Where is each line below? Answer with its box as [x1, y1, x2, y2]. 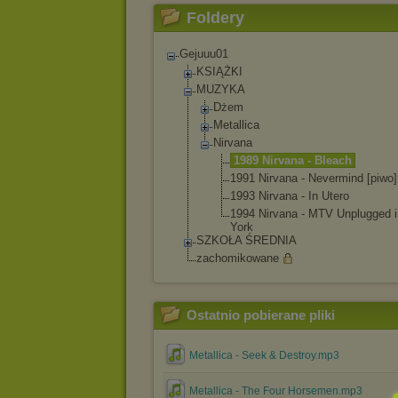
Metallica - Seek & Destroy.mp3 [189, 349, 339, 362]
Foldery [187, 9, 244, 27]
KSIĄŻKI [196, 65, 243, 78]
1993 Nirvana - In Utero [230, 189, 349, 203]
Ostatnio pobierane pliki [187, 307, 335, 322]
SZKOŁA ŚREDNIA [196, 234, 297, 247]
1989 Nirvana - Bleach [234, 154, 352, 167]
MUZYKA [196, 83, 245, 96]
